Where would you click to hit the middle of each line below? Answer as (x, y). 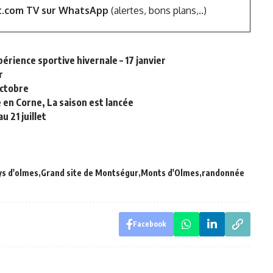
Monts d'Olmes (170, 173)
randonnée (223, 173)
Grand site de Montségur (90, 173)
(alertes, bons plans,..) (157, 10)
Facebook (149, 224)
